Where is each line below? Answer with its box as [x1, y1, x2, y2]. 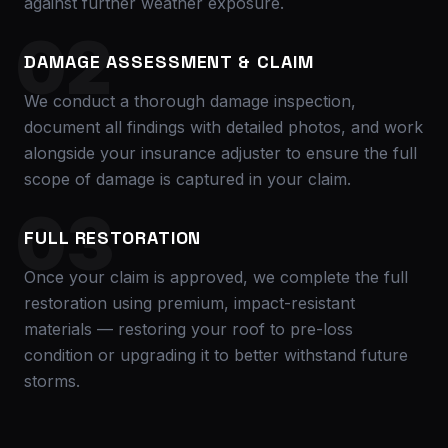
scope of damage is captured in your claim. [24, 168, 351, 189]
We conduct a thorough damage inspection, [24, 90, 356, 111]
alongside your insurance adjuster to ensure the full [24, 142, 417, 163]
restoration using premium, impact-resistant [24, 292, 355, 313]
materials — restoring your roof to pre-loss [24, 318, 353, 339]
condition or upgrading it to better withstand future [24, 344, 408, 365]
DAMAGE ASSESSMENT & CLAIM [24, 49, 314, 73]
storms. [24, 370, 80, 391]
